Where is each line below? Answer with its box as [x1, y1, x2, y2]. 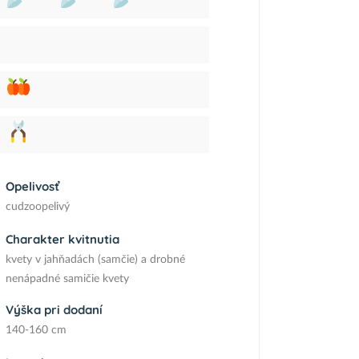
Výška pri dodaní [5, 302, 103, 317]
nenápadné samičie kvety [5, 273, 129, 284]
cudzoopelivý [5, 201, 70, 212]
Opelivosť [5, 179, 59, 194]
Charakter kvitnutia [5, 232, 119, 247]
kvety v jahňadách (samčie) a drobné [5, 254, 185, 265]
